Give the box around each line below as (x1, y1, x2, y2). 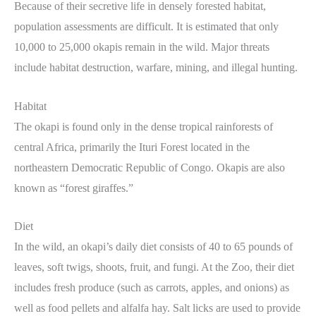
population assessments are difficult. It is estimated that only (14, 20, 279, 33)
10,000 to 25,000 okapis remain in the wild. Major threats (14, 41, 269, 54)
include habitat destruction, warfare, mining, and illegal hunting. (14, 61, 298, 74)
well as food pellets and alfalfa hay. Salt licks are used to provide (14, 302, 300, 315)
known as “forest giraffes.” (14, 181, 133, 194)
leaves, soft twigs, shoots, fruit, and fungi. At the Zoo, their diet (14, 261, 294, 274)
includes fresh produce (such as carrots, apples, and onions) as (14, 281, 289, 294)
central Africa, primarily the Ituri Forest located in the (14, 140, 250, 153)
